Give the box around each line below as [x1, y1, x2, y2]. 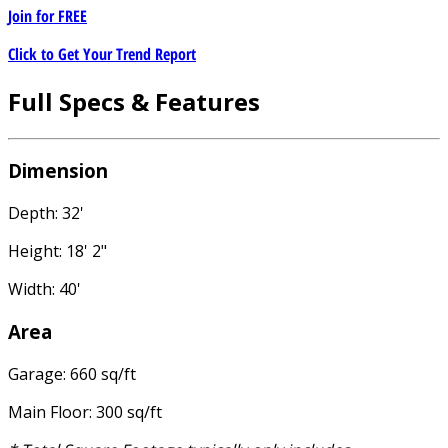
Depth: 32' [8, 202, 84, 225]
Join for [8, 4, 58, 27]
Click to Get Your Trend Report [8, 42, 196, 65]
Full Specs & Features [8, 84, 260, 118]
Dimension [8, 158, 108, 184]
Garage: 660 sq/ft [8, 362, 136, 385]
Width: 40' [8, 278, 81, 301]
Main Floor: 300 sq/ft [8, 400, 162, 423]
